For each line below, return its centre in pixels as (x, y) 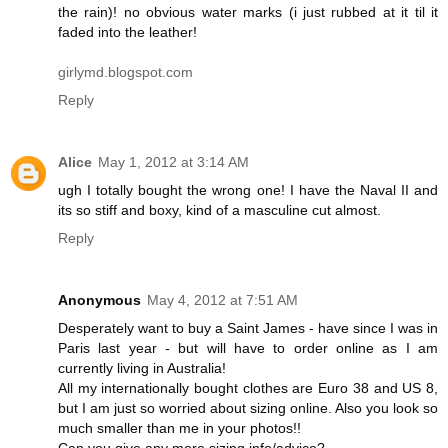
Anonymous (99, 299)
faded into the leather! (127, 31)
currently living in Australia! (142, 367)
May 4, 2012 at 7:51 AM (222, 299)
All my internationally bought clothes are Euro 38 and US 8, (248, 387)
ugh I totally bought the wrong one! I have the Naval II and (248, 189)
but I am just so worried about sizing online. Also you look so (248, 407)
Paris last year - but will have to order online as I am (248, 347)
